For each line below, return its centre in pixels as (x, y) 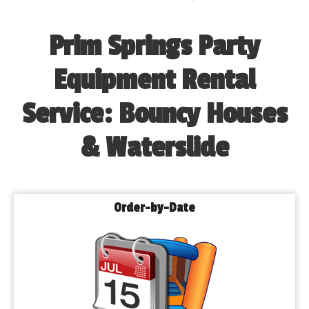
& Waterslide (154, 148)
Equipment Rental (154, 80)
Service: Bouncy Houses (154, 114)
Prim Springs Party (154, 46)
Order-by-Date (154, 208)
